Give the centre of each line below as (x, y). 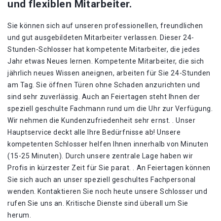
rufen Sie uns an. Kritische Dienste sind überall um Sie (98, 203)
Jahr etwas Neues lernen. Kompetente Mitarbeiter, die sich (106, 61)
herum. (19, 215)
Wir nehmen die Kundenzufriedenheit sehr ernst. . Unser (102, 120)
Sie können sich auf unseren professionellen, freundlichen (105, 26)
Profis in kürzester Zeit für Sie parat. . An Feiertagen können (109, 168)
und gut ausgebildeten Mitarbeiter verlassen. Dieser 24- (101, 37)
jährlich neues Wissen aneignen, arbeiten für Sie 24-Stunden (109, 73)
